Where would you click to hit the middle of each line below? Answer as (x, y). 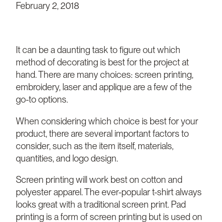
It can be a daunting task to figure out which (98, 50)
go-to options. (42, 99)
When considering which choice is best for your (107, 121)
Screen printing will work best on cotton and (99, 179)
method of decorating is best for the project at (102, 62)
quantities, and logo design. (67, 158)
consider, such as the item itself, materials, (95, 145)
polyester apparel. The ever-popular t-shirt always (109, 192)
